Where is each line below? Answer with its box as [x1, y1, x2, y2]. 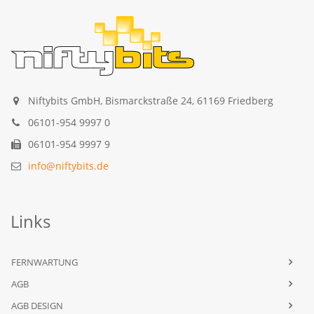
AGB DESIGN [11, 299, 63, 312]
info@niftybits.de [28, 159, 109, 172]
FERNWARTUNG [11, 256, 78, 268]
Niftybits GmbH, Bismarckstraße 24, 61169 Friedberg [28, 94, 273, 107]
